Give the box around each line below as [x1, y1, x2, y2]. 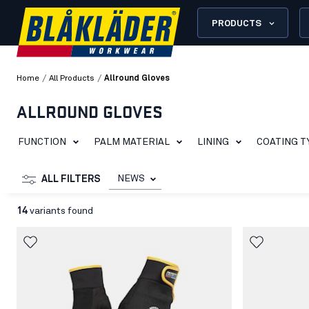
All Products [49, 74, 94, 83]
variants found [28, 206, 93, 216]
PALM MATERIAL [94, 137, 170, 147]
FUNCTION [18, 137, 66, 147]
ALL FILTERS [41, 175, 101, 184]
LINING [197, 137, 229, 147]
